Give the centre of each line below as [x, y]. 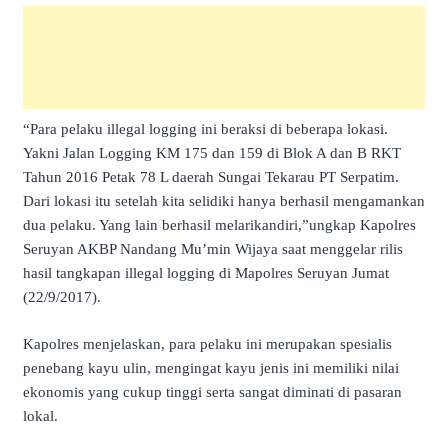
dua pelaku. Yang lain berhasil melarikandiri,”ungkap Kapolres [219, 225]
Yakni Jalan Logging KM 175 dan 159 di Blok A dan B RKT [212, 153]
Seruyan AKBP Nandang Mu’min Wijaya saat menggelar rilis [213, 249]
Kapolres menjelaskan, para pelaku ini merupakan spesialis [207, 343]
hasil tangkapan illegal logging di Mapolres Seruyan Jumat [206, 273]
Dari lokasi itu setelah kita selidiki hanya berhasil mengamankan [224, 201]
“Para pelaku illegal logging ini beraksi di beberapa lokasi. [205, 129]
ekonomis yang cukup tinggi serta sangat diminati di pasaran [212, 391]
